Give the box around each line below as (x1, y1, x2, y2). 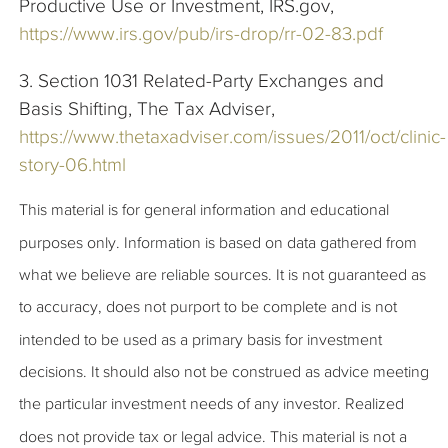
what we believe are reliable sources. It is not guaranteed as (19, 265, 426, 283)
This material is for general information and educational (19, 201, 389, 219)
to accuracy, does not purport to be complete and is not (19, 298, 397, 316)
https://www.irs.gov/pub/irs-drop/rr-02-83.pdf (19, 23, 383, 45)
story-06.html (19, 154, 126, 176)
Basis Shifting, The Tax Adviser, (19, 98, 275, 120)
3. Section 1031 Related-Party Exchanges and (19, 70, 384, 92)
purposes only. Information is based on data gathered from (19, 233, 417, 251)
